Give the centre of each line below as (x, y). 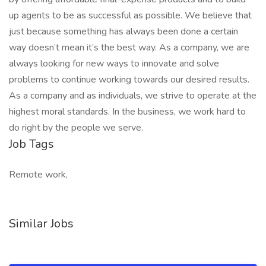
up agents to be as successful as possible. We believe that (130, 15)
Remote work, (38, 175)
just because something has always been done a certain (123, 31)
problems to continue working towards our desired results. (129, 80)
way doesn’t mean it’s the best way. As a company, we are (129, 47)
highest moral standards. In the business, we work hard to (127, 112)
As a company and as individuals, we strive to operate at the (133, 96)
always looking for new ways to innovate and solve (114, 64)
